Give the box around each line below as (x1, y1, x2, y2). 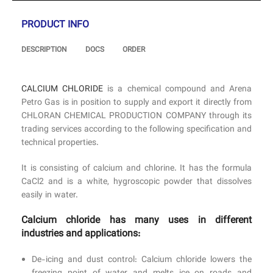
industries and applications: (21, 227, 140, 243)
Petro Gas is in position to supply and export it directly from (21, 96, 252, 110)
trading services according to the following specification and (21, 123, 252, 137)
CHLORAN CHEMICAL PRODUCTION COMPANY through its (21, 110, 252, 124)
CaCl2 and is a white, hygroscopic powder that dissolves (21, 175, 252, 190)
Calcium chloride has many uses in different (21, 213, 252, 229)
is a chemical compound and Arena (103, 83, 252, 97)
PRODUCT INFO (21, 18, 89, 33)
